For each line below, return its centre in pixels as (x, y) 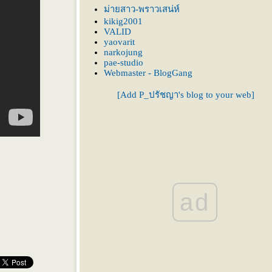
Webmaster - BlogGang (148, 73)
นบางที (186, 11)
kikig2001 (123, 21)
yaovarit (119, 42)
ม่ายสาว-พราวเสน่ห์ (142, 9)
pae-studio (124, 63)
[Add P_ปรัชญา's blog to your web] (186, 95)
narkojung (123, 52)
